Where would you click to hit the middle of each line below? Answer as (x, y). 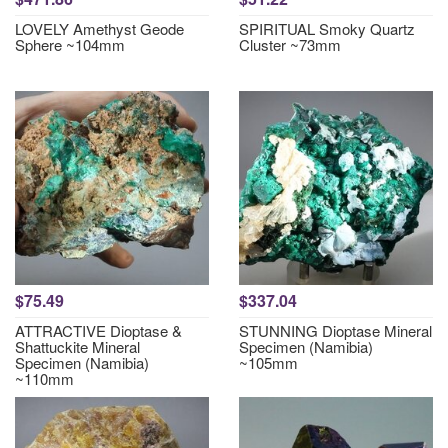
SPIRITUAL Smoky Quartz (327, 28)
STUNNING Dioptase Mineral (335, 330)
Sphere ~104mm (70, 44)
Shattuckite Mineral (77, 346)
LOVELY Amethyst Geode (99, 28)
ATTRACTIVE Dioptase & (98, 330)
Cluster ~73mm (290, 44)
